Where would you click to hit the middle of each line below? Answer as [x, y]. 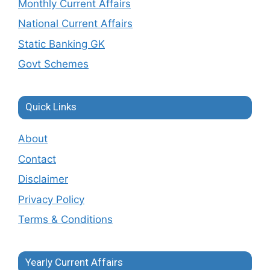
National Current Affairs [75, 24]
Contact [37, 159]
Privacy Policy [51, 199]
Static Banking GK [61, 44]
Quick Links [51, 107]
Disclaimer [43, 179]
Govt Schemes [53, 64]
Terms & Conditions [65, 220]
